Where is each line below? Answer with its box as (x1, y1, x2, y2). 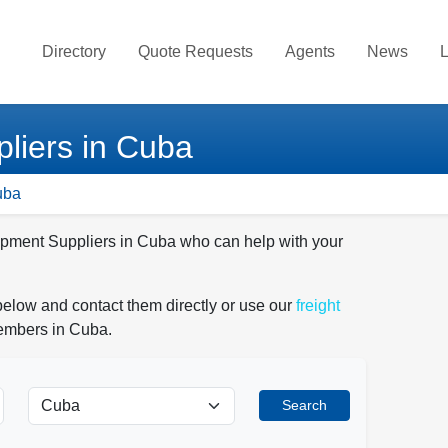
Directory (42, 43, 106, 60)
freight (296, 297, 340, 314)
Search (281, 397, 327, 413)
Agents (285, 43, 335, 60)
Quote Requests (138, 43, 253, 60)
